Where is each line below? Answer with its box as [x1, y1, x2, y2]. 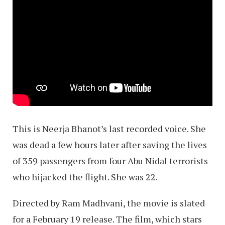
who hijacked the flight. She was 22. [13, 171, 158, 183]
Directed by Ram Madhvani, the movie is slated [13, 197, 205, 209]
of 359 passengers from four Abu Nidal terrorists [13, 155, 208, 167]
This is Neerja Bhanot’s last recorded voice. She [13, 123, 206, 135]
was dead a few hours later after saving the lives [13, 139, 207, 151]
